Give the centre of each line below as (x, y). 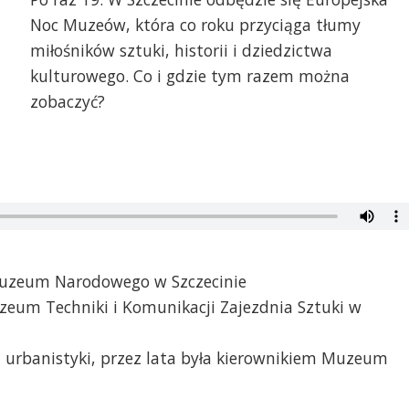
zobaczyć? (67, 102)
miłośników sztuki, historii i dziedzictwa (181, 51)
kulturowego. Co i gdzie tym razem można (189, 76)
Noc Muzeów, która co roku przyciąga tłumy (195, 25)
